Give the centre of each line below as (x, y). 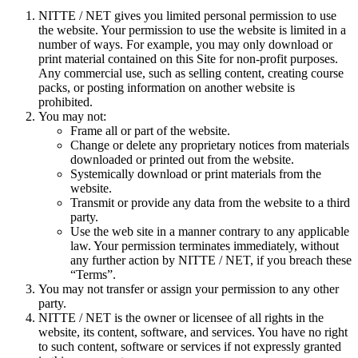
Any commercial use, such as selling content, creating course (191, 74)
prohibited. (66, 102)
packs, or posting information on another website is (167, 88)
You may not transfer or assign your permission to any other (189, 289)
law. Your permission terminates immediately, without (205, 246)
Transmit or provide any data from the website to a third (210, 203)
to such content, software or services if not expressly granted (190, 347)
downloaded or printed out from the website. (182, 160)
